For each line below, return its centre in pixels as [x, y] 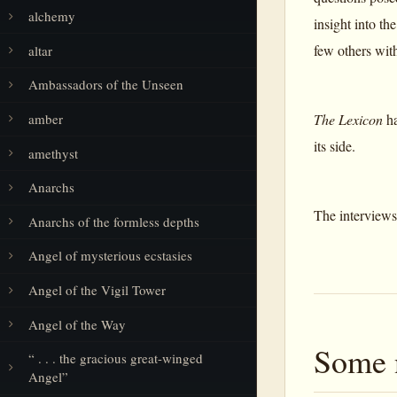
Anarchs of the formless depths [114, 221]
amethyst [53, 153]
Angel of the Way [77, 324]
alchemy [52, 16]
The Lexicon [348, 119]
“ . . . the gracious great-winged [116, 358]
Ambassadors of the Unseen [106, 85]
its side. [335, 145]
